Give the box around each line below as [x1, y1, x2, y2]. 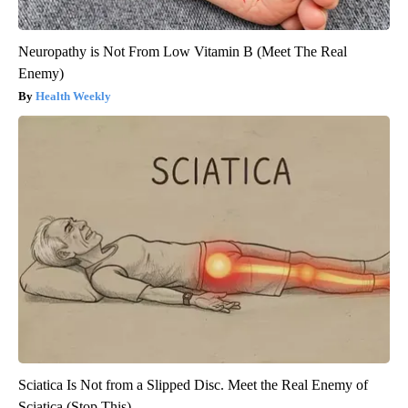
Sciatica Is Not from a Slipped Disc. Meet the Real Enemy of [18, 376, 368, 393]
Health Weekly [36, 88, 111, 103]
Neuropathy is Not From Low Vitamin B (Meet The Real [18, 43, 347, 59]
